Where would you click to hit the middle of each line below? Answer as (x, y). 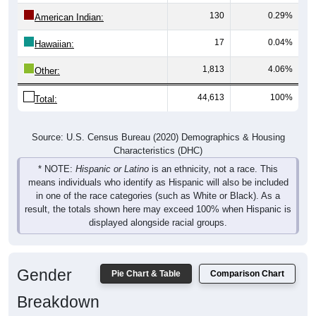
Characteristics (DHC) (158, 150)
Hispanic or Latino (112, 169)
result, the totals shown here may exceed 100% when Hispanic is (158, 209)
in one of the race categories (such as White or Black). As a (158, 195)
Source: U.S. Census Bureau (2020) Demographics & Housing (158, 137)
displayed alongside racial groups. (158, 222)
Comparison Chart (247, 273)
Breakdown (58, 302)
